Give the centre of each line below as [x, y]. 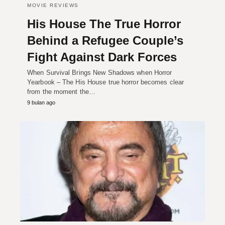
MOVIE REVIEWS [53, 6]
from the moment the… [61, 92]
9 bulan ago [41, 103]
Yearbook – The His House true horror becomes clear [106, 82]
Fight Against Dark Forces [102, 57]
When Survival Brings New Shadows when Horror [100, 73]
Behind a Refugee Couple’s [105, 41]
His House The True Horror [104, 24]
